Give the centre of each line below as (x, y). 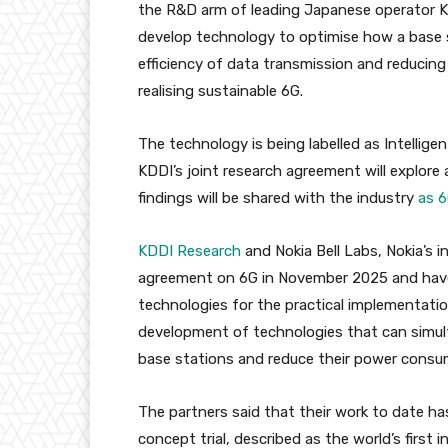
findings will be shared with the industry (278, 198)
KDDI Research (189, 251)
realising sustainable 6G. (220, 91)
